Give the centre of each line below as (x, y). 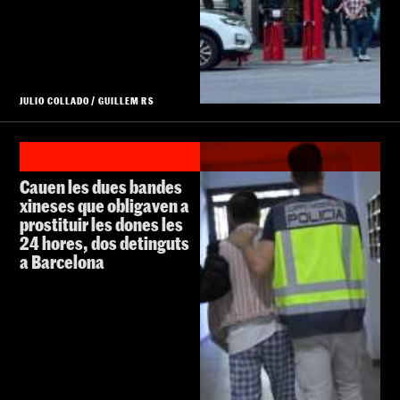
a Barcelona (62, 262)
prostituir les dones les (101, 225)
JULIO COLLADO (55, 101)
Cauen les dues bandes (101, 187)
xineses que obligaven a (104, 206)
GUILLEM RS (125, 101)
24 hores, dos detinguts (104, 243)
